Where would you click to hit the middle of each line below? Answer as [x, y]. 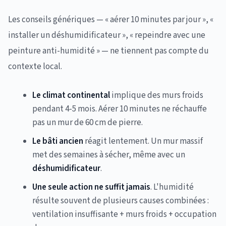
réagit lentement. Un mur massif [143, 141]
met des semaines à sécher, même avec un [109, 155]
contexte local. [35, 67]
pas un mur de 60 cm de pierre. [88, 123]
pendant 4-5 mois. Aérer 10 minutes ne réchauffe [120, 109]
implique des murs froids [157, 95]
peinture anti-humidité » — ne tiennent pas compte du [108, 51]
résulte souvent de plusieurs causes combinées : [121, 201]
